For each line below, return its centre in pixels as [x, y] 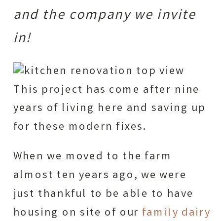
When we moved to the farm [92, 157]
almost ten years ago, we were [100, 176]
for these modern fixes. [80, 128]
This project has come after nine [106, 90]
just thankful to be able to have [103, 195]
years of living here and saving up [109, 109]
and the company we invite [105, 16]
